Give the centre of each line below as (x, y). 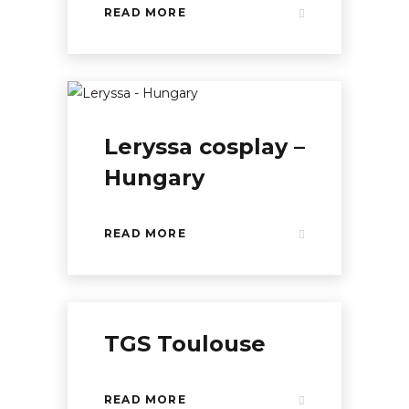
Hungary (154, 178)
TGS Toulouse (185, 344)
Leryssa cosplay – (204, 147)
